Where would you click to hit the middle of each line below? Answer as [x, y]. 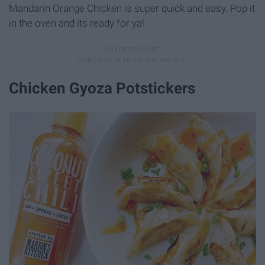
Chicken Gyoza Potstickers [102, 88]
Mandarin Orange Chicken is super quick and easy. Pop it [132, 9]
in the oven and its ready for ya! [77, 23]
